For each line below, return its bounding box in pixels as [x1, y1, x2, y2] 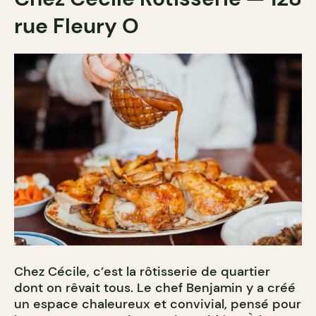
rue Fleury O [14, 11, 139, 39]
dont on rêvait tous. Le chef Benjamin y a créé [14, 279, 296, 297]
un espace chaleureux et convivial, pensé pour [14, 296, 301, 313]
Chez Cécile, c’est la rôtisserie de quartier [14, 263, 270, 281]
